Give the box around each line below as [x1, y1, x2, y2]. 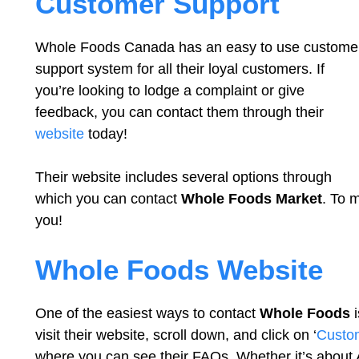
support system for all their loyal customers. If [35, 61, 325, 77]
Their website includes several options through [35, 169, 332, 185]
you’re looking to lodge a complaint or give [35, 83, 305, 99]
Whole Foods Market [181, 191, 322, 207]
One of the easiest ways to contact [35, 305, 260, 321]
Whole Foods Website [35, 254, 323, 285]
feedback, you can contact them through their [35, 104, 324, 120]
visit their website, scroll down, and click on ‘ [35, 327, 317, 343]
